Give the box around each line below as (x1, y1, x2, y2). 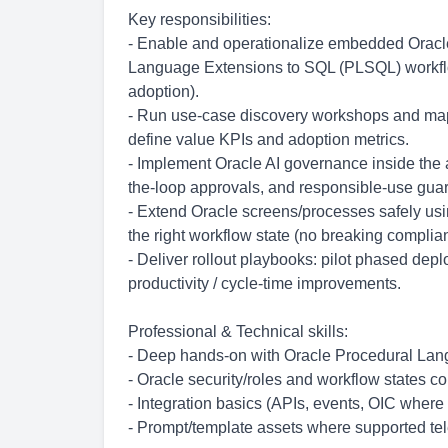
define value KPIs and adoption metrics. (128, 131, 409, 148)
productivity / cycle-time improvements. (128, 275, 401, 292)
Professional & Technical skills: (128, 323, 348, 340)
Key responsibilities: (128, 11, 271, 28)
